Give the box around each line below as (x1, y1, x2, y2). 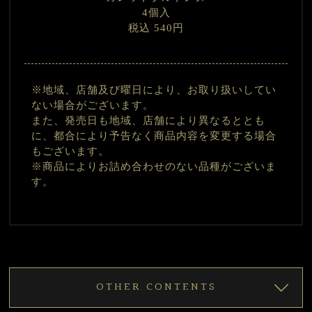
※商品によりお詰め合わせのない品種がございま (31, 160, 277, 172)
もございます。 (31, 145, 110, 157)
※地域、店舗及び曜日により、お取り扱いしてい (31, 84, 277, 95)
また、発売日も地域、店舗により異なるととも (31, 114, 266, 126)
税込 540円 (128, 22, 184, 33)
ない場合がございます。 (31, 99, 155, 111)
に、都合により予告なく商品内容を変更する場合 (31, 130, 277, 141)
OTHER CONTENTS (95, 278, 217, 296)
